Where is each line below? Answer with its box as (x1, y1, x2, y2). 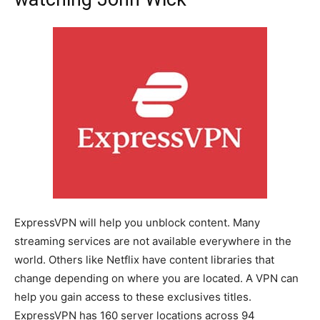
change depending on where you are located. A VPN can (14, 271, 299, 285)
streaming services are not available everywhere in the (14, 234, 291, 248)
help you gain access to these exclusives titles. (14, 289, 251, 304)
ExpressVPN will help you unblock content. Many (14, 215, 260, 229)
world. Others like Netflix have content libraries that (14, 252, 274, 266)
